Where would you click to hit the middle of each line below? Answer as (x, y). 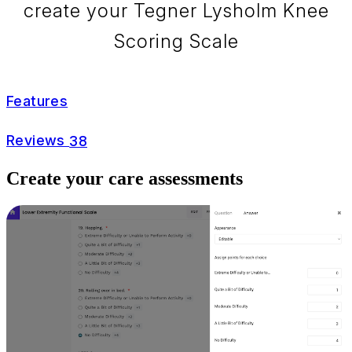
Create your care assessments (125, 179)
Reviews (38, 141)
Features (37, 101)
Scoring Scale (176, 42)
